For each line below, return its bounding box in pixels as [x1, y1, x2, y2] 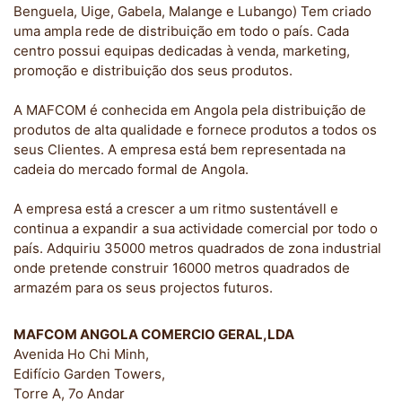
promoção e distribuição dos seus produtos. [13, 62, 293, 79]
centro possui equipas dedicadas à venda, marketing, [13, 42, 350, 59]
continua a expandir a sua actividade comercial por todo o [13, 220, 378, 237]
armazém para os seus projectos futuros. [13, 279, 273, 296]
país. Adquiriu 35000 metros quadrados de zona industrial [13, 240, 381, 257]
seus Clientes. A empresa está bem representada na [13, 141, 345, 158]
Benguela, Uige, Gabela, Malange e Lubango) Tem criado [13, 3, 371, 20]
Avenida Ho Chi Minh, [13, 345, 149, 363]
